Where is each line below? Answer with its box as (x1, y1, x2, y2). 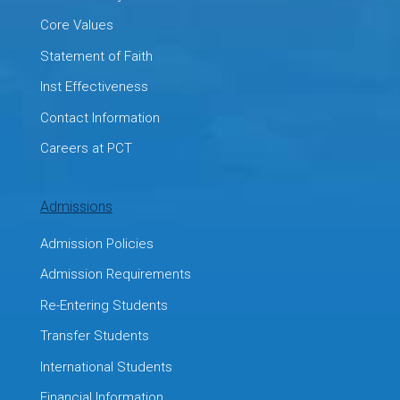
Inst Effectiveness (39, 79, 148, 96)
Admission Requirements (39, 266, 191, 283)
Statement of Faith (39, 47, 153, 64)
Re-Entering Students (39, 296, 168, 313)
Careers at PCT (39, 140, 132, 157)
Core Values (39, 17, 113, 34)
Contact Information (39, 109, 160, 126)
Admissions (39, 197, 112, 215)
